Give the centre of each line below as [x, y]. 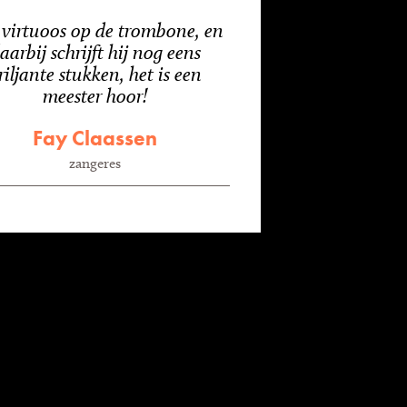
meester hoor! [95, 95]
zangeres [95, 163]
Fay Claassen [95, 138]
